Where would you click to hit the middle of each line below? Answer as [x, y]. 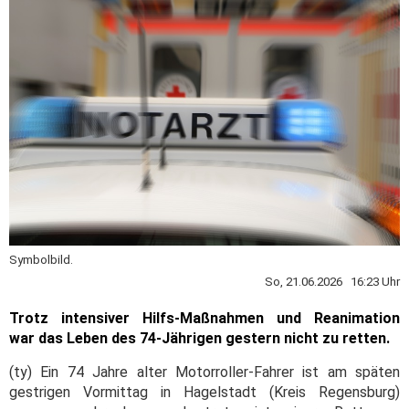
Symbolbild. [41, 259]
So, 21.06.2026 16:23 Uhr [332, 281]
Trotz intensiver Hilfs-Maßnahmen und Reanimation [204, 318]
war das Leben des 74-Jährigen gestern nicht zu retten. [199, 338]
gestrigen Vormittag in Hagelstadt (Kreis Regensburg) [204, 392]
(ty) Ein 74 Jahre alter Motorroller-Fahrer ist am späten [204, 372]
